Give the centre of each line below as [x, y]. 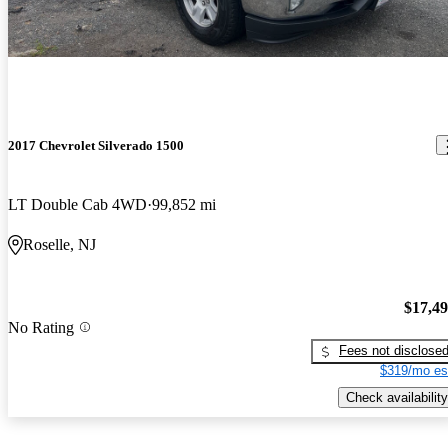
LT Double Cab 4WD [77, 204]
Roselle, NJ [59, 244]
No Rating [41, 327]
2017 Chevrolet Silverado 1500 [96, 145]
